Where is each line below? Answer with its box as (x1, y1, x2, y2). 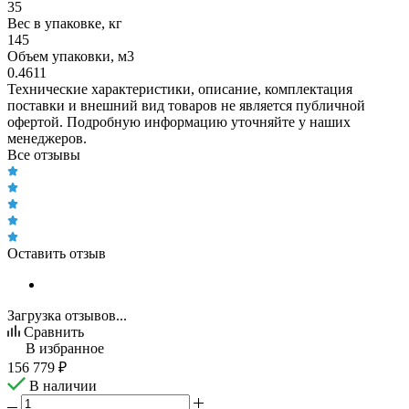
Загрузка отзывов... (7, 307, 127, 323)
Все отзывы (7, 146, 80, 163)
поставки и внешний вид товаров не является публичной (7, 97, 365, 113)
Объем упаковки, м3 (7, 47, 134, 64)
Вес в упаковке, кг (7, 15, 122, 31)
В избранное (26, 340, 104, 356)
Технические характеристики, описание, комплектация (7, 80, 352, 97)
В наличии (29, 377, 97, 393)
